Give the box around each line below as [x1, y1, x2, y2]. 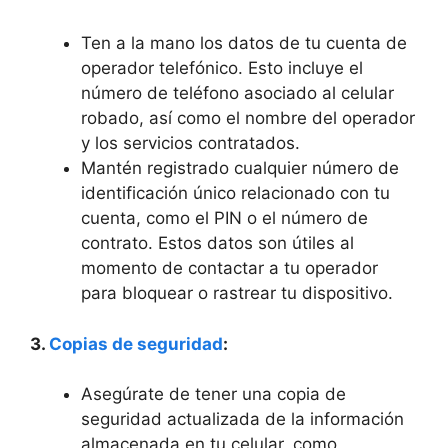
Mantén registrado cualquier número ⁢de [81, 158, 399, 178]
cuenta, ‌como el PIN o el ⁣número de [81, 208, 368, 228]
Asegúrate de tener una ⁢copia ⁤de [81, 384, 346, 404]
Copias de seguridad [49, 333, 223, 354]
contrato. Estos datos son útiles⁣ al [81, 233, 354, 253]
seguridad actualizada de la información [81, 409, 404, 429]
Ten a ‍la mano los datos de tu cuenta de [81, 33, 407, 53]
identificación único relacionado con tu [81, 183, 390, 203]
